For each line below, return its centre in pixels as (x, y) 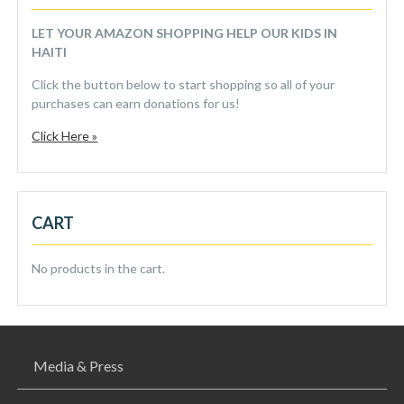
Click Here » (65, 136)
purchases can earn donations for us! (136, 104)
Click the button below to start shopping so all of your (184, 85)
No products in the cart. (99, 269)
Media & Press (79, 366)
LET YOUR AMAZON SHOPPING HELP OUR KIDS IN (185, 33)
